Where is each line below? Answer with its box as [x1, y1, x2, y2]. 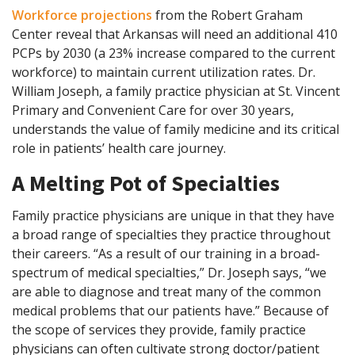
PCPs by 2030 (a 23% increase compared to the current [12, 44, 335, 62]
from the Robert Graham [152, 6, 303, 24]
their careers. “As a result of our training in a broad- [12, 244, 320, 262]
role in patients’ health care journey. [12, 139, 226, 157]
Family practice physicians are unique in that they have [12, 206, 334, 224]
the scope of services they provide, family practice [12, 320, 306, 338]
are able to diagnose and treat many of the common [12, 282, 321, 300]
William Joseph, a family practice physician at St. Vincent [12, 82, 340, 100]
